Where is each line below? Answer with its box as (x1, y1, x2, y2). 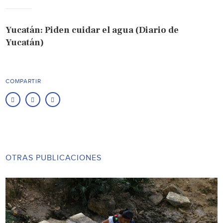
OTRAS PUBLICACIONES (5, 153, 102, 163)
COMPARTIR (5, 77, 41, 85)
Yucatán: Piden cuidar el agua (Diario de (5, 24, 179, 36)
